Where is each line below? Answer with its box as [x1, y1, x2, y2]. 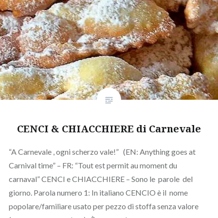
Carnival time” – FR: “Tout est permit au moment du [8, 160, 177, 170]
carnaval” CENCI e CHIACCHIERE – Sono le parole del [8, 174, 193, 183]
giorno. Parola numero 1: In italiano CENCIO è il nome [8, 187, 188, 197]
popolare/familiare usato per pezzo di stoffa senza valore [8, 201, 199, 211]
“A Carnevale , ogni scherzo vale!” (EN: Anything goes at [8, 146, 196, 156]
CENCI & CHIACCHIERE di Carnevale [17, 122, 201, 135]
